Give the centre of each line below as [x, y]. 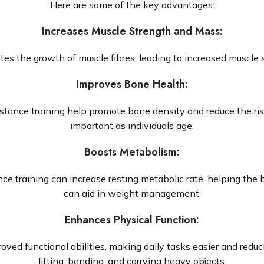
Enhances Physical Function [131, 220]
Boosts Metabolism [131, 152]
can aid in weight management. [132, 193]
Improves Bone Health [131, 84]
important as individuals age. [132, 126]
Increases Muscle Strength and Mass [131, 31]
